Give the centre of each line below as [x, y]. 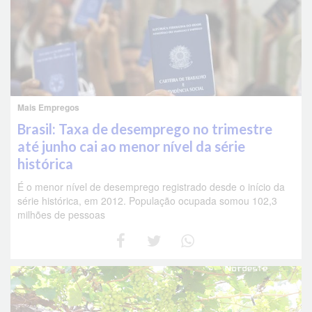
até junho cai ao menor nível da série [131, 147]
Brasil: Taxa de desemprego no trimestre [145, 129]
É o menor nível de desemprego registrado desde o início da [151, 187]
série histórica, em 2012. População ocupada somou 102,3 [147, 201]
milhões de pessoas [61, 215]
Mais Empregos [48, 108]
